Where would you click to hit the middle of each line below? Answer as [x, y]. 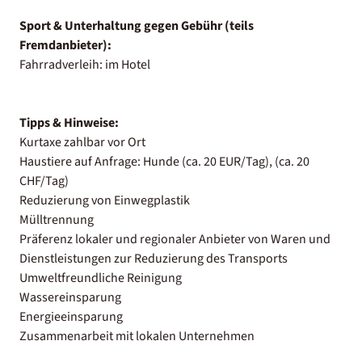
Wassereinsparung [70, 297]
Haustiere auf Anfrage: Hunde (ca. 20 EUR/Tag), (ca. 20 [164, 161]
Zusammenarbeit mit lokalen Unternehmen [137, 336]
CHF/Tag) [44, 181]
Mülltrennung [57, 219]
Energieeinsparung [71, 316]
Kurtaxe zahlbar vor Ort [82, 142]
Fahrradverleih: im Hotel [85, 64]
